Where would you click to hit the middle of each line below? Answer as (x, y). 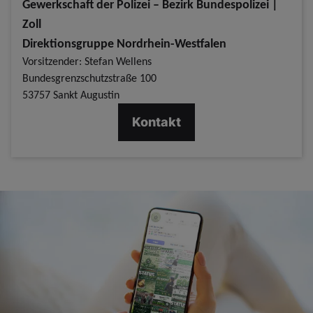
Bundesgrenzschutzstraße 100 (89, 78)
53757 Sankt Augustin (71, 94)
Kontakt (156, 122)
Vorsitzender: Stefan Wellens (87, 61)
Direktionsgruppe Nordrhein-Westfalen (124, 43)
